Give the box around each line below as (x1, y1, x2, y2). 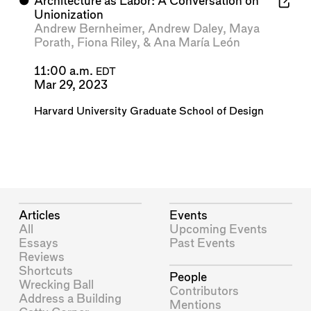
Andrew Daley (147, 23, 223, 35)
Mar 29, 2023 (33, 78, 108, 91)
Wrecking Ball (19, 278, 94, 291)
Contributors (169, 285, 239, 297)
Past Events (169, 237, 236, 249)
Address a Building (19, 292, 122, 305)
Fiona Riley (76, 37, 137, 49)
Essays (19, 237, 59, 249)
